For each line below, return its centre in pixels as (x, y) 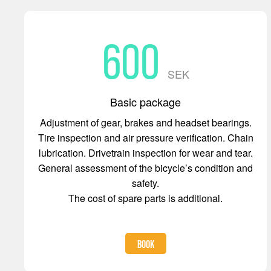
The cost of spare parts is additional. (146, 198)
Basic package (146, 102)
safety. (146, 183)
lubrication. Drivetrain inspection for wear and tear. (145, 153)
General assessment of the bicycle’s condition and (146, 168)
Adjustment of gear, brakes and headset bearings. (145, 122)
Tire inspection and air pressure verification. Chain (145, 138)
